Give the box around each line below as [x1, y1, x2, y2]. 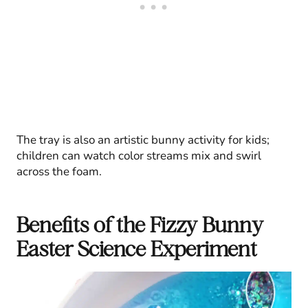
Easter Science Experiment [16, 235, 257, 261]
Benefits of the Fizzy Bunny [16, 211, 263, 237]
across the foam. [16, 163, 102, 179]
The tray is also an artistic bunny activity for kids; [16, 131, 269, 148]
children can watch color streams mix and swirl [16, 147, 261, 164]
